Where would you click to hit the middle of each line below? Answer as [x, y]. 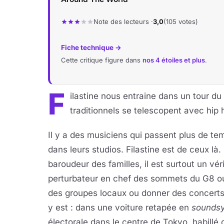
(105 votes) [181, 21]
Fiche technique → [91, 47]
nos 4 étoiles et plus [174, 60]
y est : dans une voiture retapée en [120, 207]
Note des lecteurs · [123, 21]
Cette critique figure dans [102, 60]
